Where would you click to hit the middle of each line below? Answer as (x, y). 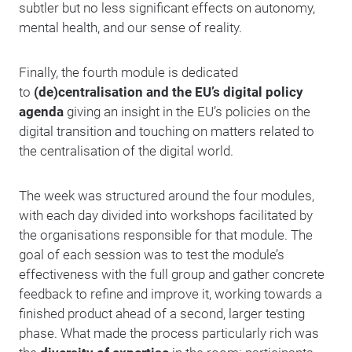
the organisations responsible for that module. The (166, 235)
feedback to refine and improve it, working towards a (170, 294)
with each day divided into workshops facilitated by (166, 215)
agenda (41, 112)
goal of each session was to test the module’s (152, 255)
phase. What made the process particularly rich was (169, 333)
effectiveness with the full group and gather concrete (172, 274)
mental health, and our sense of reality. (132, 27)
